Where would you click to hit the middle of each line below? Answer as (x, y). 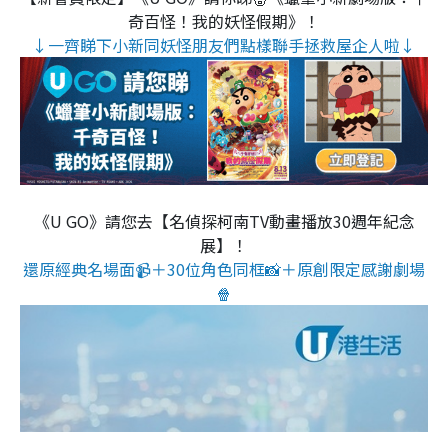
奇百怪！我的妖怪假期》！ (224, 21)
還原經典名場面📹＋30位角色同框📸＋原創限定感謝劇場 (224, 268)
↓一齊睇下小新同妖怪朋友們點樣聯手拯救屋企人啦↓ (224, 45)
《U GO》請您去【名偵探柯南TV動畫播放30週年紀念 (224, 220)
